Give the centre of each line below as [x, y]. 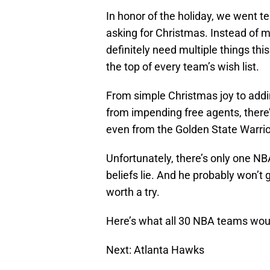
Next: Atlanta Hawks [155, 250]
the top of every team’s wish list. [183, 67]
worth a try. [133, 192]
